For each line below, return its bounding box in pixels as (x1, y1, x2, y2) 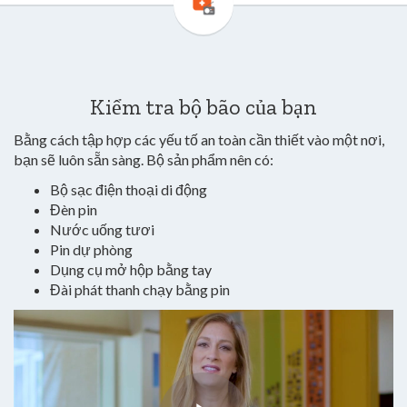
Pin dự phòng (50, 241, 133, 258)
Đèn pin (50, 201, 97, 218)
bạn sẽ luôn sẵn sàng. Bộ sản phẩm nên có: (14, 151, 273, 168)
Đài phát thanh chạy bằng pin (50, 281, 233, 298)
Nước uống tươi (50, 221, 154, 238)
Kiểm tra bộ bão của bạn (90, 94, 317, 120)
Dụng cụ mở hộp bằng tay (50, 261, 212, 278)
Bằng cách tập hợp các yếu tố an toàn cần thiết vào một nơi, (14, 131, 384, 148)
